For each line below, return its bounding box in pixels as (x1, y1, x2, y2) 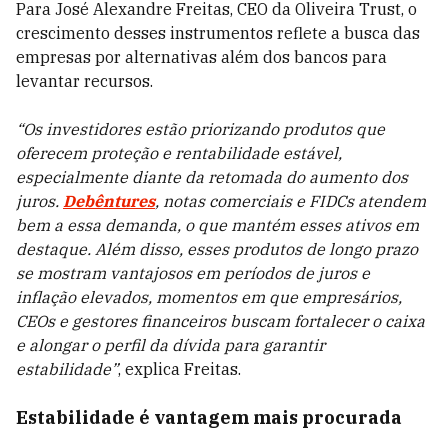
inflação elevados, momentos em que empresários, (16, 287, 402, 307)
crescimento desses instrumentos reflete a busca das (16, 23, 420, 43)
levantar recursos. (16, 71, 157, 91)
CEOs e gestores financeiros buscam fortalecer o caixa (16, 311, 425, 331)
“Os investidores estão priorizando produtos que (16, 119, 385, 139)
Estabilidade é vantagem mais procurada (16, 406, 402, 429)
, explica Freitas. (118, 359, 241, 379)
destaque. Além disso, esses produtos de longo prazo (16, 239, 418, 259)
